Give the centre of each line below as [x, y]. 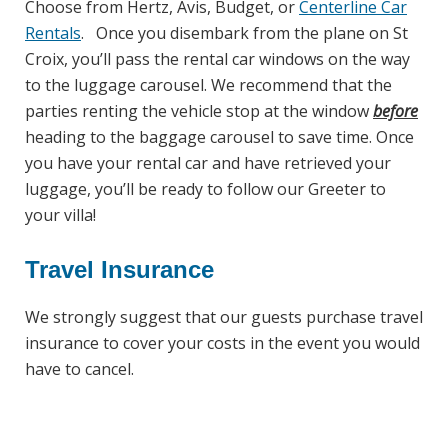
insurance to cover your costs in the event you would [222, 342]
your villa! [60, 214]
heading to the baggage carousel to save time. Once [219, 136]
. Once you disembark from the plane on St [244, 32]
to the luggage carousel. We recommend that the [208, 84]
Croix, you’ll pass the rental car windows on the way [217, 58]
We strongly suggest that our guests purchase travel [224, 316]
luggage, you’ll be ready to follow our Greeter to [205, 188]
